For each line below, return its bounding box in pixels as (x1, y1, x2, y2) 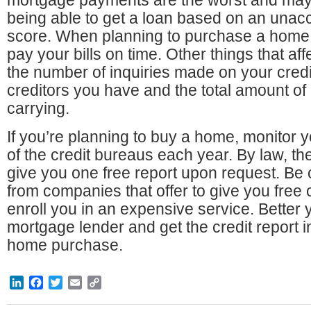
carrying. (7, 99, 69, 117)
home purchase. (7, 236, 123, 254)
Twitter (62, 276, 95, 288)
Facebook (43, 276, 92, 288)
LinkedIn (24, 276, 66, 288)
